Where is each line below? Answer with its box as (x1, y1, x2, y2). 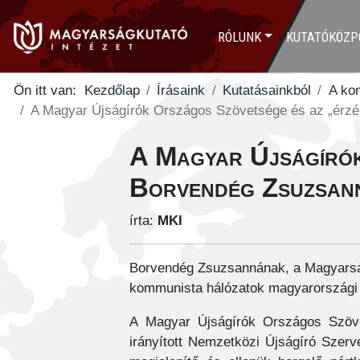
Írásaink (157, 83, 206, 99)
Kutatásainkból (222, 83, 311, 99)
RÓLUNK (217, 29, 261, 45)
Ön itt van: (13, 83, 84, 99)
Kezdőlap (84, 83, 140, 99)
